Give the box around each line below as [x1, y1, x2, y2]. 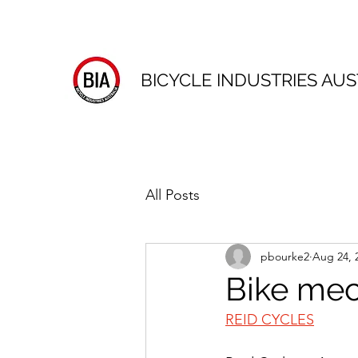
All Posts [145, 185, 200, 204]
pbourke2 [261, 249, 309, 264]
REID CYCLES [225, 311, 314, 328]
